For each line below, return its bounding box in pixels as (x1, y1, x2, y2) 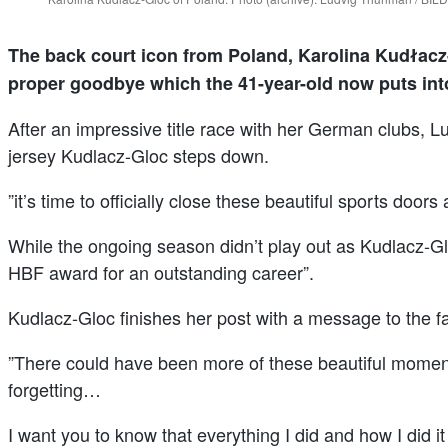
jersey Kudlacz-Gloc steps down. (8, 141, 269, 168)
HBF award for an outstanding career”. (8, 258, 314, 285)
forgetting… (8, 375, 101, 402)
